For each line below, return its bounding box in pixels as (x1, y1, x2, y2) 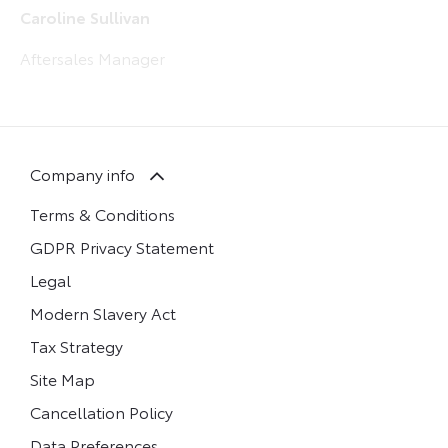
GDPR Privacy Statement (30, 234, 214, 258)
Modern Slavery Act (30, 300, 176, 324)
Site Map (30, 366, 95, 390)
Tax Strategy (30, 333, 123, 357)
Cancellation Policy (30, 399, 173, 423)
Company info (30, 162, 135, 186)
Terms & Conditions (30, 201, 175, 225)
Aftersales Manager (20, 46, 165, 70)
